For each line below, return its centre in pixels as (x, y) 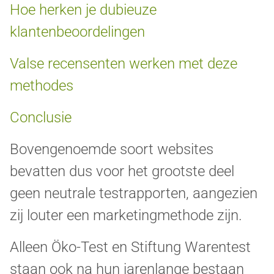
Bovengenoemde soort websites (112, 149)
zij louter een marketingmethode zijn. (126, 215)
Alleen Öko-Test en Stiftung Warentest (130, 247)
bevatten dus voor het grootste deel (122, 171)
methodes (42, 85)
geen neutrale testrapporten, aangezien (134, 193)
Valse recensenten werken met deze (124, 63)
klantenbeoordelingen (77, 31)
